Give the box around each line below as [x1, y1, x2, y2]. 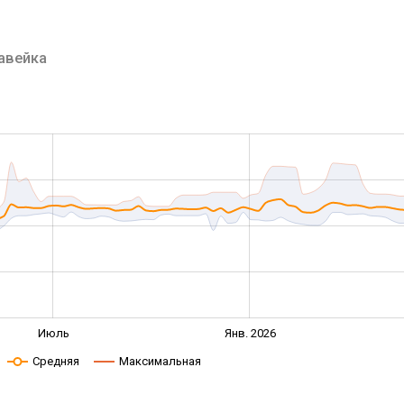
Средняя [32, 354, 79, 368]
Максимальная [118, 354, 201, 368]
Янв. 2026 [224, 326, 276, 340]
